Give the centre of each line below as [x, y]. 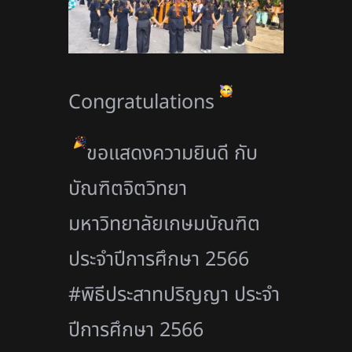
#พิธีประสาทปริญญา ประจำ [174, 295]
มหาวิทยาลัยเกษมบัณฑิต [165, 224]
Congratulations [145, 103]
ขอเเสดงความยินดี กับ [172, 154]
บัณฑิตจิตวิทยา [128, 189]
